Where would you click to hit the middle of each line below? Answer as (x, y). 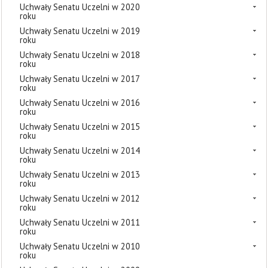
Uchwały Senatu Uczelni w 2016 (80, 103)
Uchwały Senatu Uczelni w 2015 (80, 127)
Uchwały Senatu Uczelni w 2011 (80, 222)
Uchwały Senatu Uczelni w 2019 (80, 31)
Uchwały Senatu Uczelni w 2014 (80, 150)
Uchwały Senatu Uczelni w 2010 (80, 246)
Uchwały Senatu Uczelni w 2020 (80, 7)
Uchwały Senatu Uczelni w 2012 (80, 198)
